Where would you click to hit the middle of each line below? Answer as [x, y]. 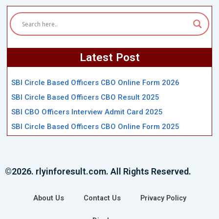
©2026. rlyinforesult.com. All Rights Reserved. [98, 172]
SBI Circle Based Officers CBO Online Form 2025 [95, 127]
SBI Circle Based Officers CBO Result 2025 [85, 98]
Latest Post [109, 58]
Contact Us [102, 198]
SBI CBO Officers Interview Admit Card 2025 [87, 112]
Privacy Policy [163, 198]
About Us [48, 198]
